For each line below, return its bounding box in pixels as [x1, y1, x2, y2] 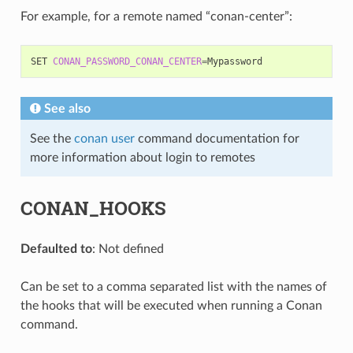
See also [43, 102, 91, 115]
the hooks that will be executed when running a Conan [20, 299, 322, 312]
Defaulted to [20, 242, 92, 255]
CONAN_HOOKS [20, 195, 166, 221]
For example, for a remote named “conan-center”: [20, 9, 292, 23]
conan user [73, 132, 135, 145]
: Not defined [91, 242, 164, 255]
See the [29, 132, 74, 145]
